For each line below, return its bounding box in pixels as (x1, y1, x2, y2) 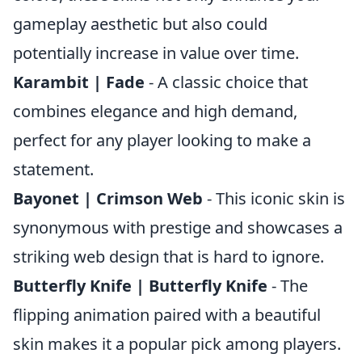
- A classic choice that (145, 71, 308, 93)
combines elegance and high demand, (13, 100, 297, 122)
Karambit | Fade (13, 71, 145, 93)
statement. (13, 158, 94, 180)
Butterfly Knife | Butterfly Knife (13, 275, 267, 297)
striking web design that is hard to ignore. (13, 246, 324, 267)
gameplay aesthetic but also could (13, 13, 267, 35)
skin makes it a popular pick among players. (13, 333, 341, 355)
